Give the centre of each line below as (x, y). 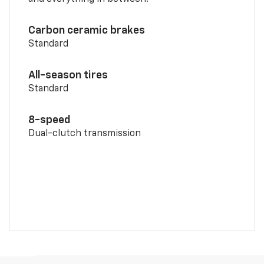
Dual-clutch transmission (84, 134)
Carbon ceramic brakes (86, 31)
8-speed (49, 121)
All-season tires (68, 76)
